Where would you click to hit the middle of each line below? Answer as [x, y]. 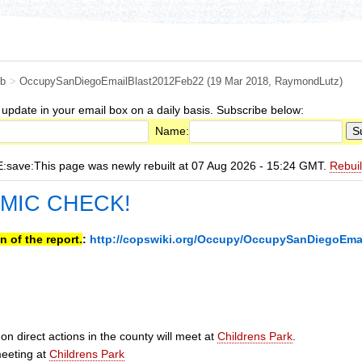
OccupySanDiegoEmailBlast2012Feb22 [112, 81]
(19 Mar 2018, [241, 81]
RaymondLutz [307, 81]
